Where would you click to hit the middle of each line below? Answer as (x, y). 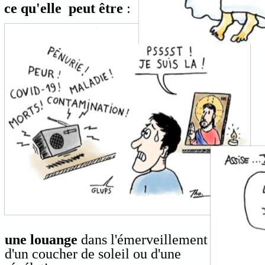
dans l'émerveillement (143, 239)
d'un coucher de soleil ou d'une (93, 253)
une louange (41, 239)
